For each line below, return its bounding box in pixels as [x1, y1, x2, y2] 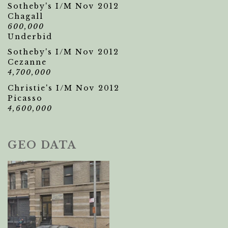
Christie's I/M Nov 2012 [8, 83, 120, 93]
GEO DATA [8, 139, 77, 151]
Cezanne [8, 58, 47, 67]
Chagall [8, 12, 43, 21]
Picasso [8, 94, 43, 103]
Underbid [8, 32, 52, 41]
